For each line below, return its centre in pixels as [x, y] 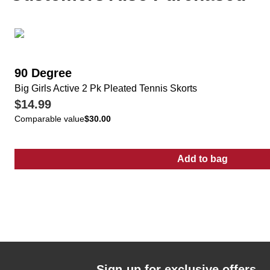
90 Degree [43, 73]
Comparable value [49, 119]
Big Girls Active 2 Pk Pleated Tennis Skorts [106, 88]
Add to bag [202, 159]
